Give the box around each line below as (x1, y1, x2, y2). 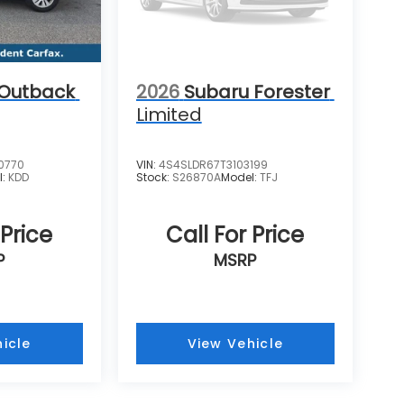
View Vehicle (187, 335, 284, 353)
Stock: (135, 170, 172, 186)
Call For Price (166, 220, 305, 251)
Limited (135, 102, 202, 128)
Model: (220, 170, 260, 186)
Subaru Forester (183, 79, 330, 106)
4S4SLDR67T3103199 (158, 157, 268, 173)
